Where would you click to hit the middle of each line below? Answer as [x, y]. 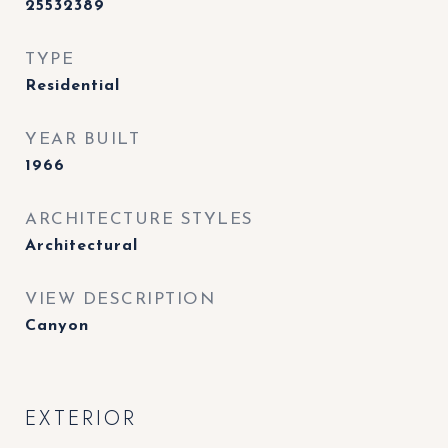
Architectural [81, 246]
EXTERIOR [81, 418]
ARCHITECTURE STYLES [139, 219]
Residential [72, 86]
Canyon [57, 326]
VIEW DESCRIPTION [120, 299]
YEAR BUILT [82, 139]
